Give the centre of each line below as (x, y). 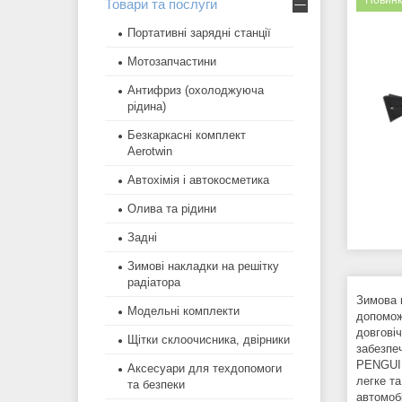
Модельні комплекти (184, 311)
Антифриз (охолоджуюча (196, 91)
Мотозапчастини (172, 62)
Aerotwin (150, 152)
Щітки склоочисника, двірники (209, 340)
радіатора (154, 283)
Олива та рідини (172, 209)
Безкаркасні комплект (187, 135)
